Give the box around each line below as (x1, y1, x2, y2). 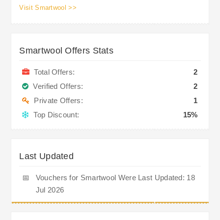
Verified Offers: (28, 82, 83, 90)
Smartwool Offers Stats (19, 45, 114, 55)
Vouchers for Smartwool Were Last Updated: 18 (35, 173, 195, 182)
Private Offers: (29, 96, 83, 105)
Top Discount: (29, 110, 80, 119)
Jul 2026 (35, 185, 64, 194)
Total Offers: (29, 67, 75, 76)
